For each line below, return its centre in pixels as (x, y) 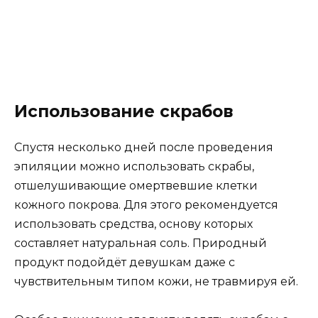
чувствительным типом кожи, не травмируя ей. (156, 281)
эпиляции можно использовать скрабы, (134, 166)
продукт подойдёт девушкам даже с (125, 262)
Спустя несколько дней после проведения (144, 147)
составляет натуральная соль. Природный (141, 243)
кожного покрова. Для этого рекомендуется (146, 204)
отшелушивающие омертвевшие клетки (136, 185)
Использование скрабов (124, 111)
